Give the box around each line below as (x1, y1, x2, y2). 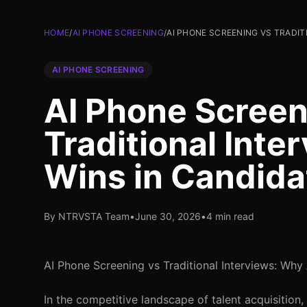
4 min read (206, 210, 254, 222)
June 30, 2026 (135, 210, 201, 222)
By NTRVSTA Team (44, 210, 130, 222)
